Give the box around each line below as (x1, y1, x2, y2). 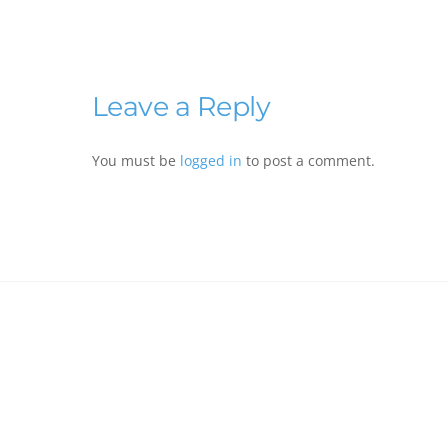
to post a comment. (242, 150, 375, 170)
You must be (92, 150, 180, 170)
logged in (180, 150, 242, 170)
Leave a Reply (92, 90, 271, 124)
